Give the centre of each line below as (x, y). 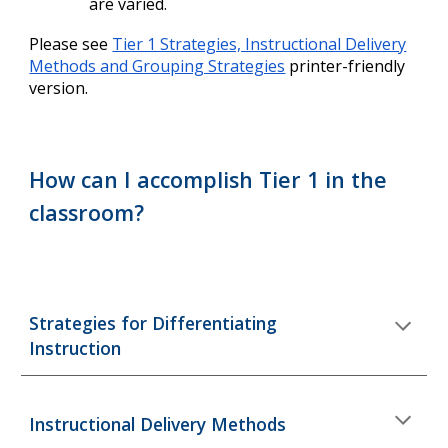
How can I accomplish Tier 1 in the (208, 179)
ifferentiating (221, 323)
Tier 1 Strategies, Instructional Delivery (259, 44)
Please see (71, 44)
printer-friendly (345, 66)
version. (59, 88)
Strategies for (91, 323)
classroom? (87, 212)
